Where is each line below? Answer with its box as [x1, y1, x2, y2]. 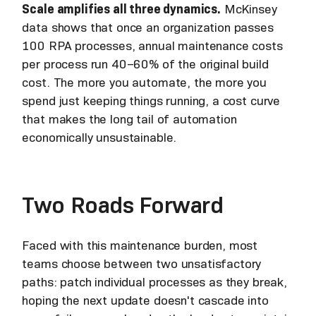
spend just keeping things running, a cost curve [22, 92, 281, 109]
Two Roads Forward [22, 190, 224, 219]
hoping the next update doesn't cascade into [22, 292, 269, 308]
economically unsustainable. [22, 129, 177, 145]
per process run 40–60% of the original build [22, 56, 269, 72]
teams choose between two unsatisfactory [22, 255, 262, 272]
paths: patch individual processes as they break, [22, 274, 287, 290]
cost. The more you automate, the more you [22, 74, 267, 90]
